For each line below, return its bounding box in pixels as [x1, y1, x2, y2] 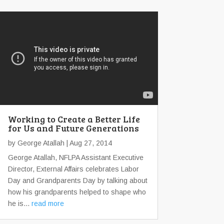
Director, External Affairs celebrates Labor [8, 164, 139, 173]
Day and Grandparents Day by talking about [8, 176, 147, 184]
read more [31, 199, 64, 207]
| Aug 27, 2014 [64, 138, 112, 147]
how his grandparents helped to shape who [8, 187, 146, 196]
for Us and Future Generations [8, 121, 139, 134]
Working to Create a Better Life [8, 112, 140, 125]
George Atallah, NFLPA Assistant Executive [8, 153, 143, 161]
